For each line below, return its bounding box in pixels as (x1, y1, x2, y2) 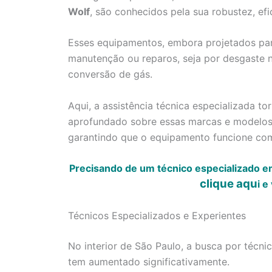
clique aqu (199, 177, 257, 191)
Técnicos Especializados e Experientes (68, 209, 246, 222)
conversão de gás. (68, 68, 152, 81)
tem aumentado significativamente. (68, 255, 229, 268)
